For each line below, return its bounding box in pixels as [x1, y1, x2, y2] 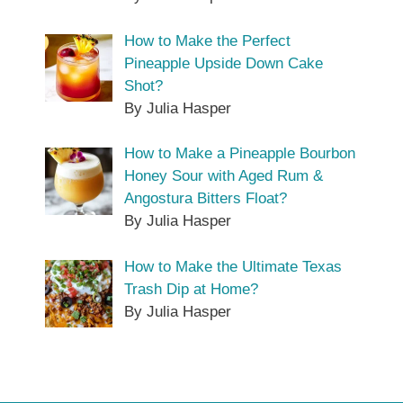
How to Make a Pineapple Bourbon [123, 145, 355, 163]
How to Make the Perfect [123, 31, 291, 49]
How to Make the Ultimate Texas [123, 257, 342, 275]
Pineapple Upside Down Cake [123, 54, 323, 72]
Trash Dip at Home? [123, 280, 258, 298]
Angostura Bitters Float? [123, 190, 287, 208]
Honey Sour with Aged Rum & [123, 167, 323, 185]
